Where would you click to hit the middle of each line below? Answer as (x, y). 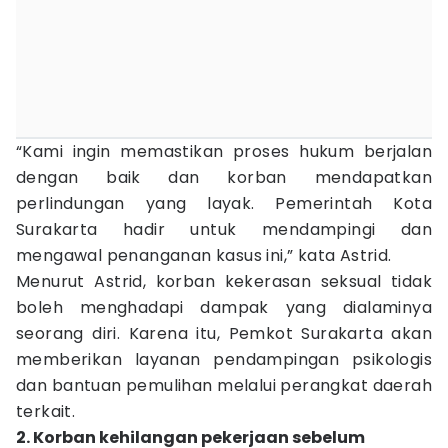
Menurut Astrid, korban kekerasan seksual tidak (224, 281)
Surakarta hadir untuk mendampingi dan (224, 229)
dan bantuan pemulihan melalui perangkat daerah (224, 385)
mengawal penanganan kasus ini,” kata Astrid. (204, 255)
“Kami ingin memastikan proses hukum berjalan (224, 151)
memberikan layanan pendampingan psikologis (224, 359)
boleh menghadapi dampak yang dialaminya (224, 307)
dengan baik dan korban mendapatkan (224, 177)
